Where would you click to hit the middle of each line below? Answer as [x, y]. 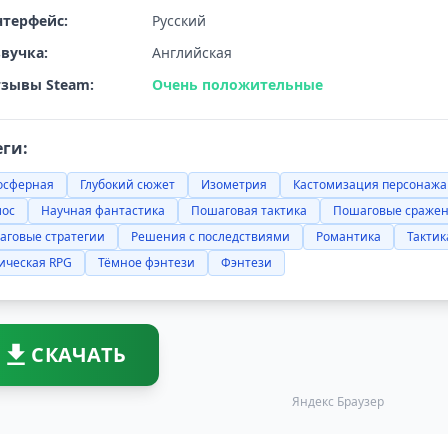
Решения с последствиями [210, 236]
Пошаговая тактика [249, 210]
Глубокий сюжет [127, 184]
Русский [179, 20]
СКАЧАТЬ [79, 354]
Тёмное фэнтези [146, 262]
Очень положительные [237, 84]
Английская [192, 52]
